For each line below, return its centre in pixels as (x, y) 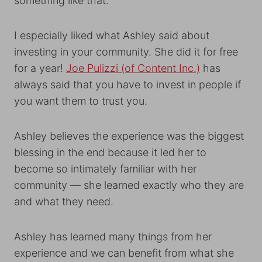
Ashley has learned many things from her (113, 237)
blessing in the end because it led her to (110, 152)
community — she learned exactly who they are (129, 185)
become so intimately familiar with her (105, 169)
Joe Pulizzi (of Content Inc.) (133, 68)
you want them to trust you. (81, 101)
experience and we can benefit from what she (124, 253)
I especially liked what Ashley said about (112, 35)
